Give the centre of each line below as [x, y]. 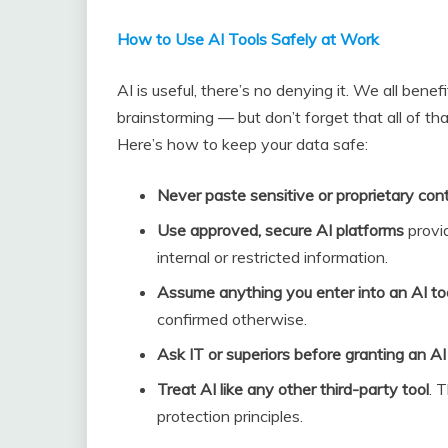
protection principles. [230, 416]
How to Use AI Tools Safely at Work [248, 39]
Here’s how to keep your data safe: [242, 144]
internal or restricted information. [272, 257]
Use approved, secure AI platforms [280, 230]
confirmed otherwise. [232, 319]
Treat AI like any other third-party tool [293, 389]
